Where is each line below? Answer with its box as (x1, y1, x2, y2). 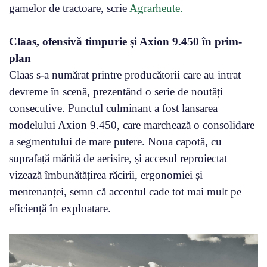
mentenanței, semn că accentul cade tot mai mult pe (9, 185, 241, 198)
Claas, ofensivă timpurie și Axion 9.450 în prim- (9, 35, 242, 48)
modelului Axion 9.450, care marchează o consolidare (9, 118, 254, 131)
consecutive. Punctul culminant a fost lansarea (9, 101, 218, 114)
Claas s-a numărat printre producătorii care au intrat (9, 68, 241, 81)
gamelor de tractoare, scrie (9, 1, 129, 14)
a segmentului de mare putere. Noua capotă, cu (9, 135, 222, 148)
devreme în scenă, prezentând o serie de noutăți (9, 85, 223, 98)
